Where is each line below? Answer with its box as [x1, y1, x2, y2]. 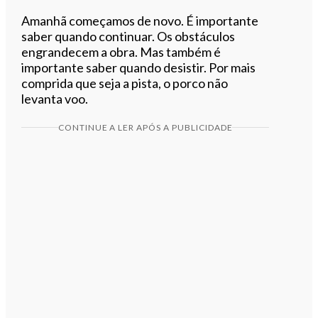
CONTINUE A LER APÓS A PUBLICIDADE [57, 121, 233, 133]
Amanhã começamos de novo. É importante [21, 12, 259, 28]
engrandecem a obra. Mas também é [21, 43, 221, 60]
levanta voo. [21, 90, 89, 106]
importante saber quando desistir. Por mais [21, 59, 256, 75]
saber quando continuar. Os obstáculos [21, 28, 236, 44]
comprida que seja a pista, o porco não [21, 75, 229, 91]
